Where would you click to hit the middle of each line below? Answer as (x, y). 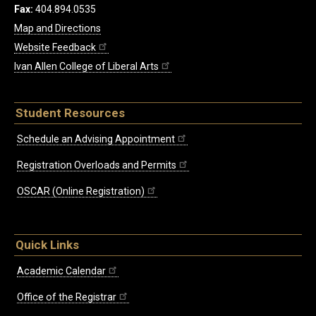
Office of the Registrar (67, 297)
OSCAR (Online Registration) (81, 191)
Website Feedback (55, 47)
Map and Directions (57, 28)
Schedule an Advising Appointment (96, 139)
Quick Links (47, 244)
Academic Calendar (61, 271)
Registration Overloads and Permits (97, 165)
